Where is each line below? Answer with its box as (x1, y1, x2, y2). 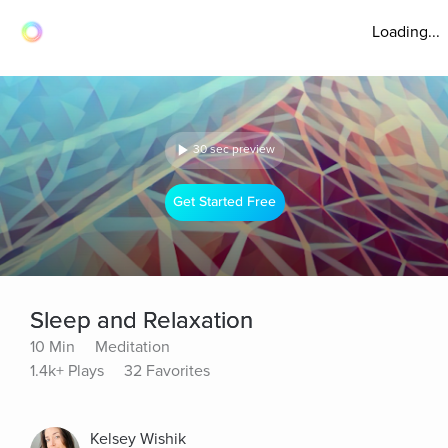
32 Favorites (124, 361, 210, 381)
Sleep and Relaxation (30, 306, 253, 335)
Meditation (95, 337, 170, 357)
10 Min (30, 337, 75, 357)
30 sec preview (193, 142, 275, 157)
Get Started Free (173, 193, 277, 211)
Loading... (372, 22, 440, 42)
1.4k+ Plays (30, 361, 104, 381)
